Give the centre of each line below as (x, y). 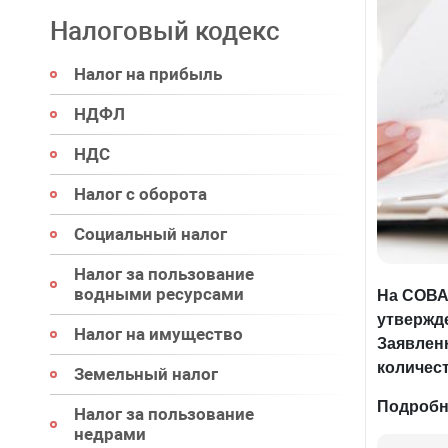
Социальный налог (150, 234)
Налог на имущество (158, 334)
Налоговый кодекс (165, 31)
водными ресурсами (159, 294)
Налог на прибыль (148, 74)
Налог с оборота (140, 194)
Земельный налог (146, 374)
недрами (110, 434)
